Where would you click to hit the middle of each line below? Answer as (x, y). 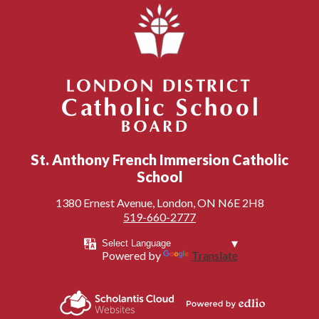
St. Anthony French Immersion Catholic (159, 160)
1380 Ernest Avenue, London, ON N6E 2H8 (159, 203)
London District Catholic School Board (159, 149)
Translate (215, 256)
